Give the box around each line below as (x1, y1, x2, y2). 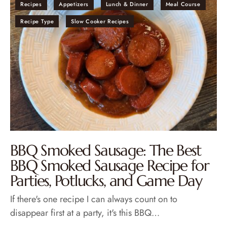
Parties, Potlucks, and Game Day (10, 171, 202, 191)
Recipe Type (20, 17, 54, 25)
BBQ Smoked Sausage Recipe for (10, 156, 209, 175)
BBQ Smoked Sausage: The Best (10, 141, 202, 160)
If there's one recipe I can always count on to (10, 193, 177, 206)
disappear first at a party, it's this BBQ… (10, 206, 160, 220)
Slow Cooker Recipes (70, 17, 129, 25)
